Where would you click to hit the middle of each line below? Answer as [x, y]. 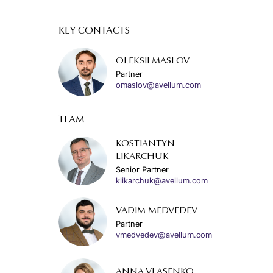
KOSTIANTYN [145, 144]
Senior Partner [142, 169]
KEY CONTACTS [94, 31]
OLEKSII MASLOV [153, 61]
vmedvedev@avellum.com [164, 235]
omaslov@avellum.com [158, 85]
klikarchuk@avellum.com [162, 180]
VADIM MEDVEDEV [157, 211]
